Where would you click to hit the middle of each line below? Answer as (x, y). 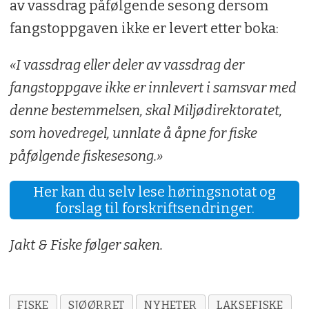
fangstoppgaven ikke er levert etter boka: (144, 28)
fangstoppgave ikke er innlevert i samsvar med (153, 87)
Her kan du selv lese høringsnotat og (154, 192)
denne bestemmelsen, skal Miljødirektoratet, (146, 110)
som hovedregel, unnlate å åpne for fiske (133, 133)
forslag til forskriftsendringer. (154, 209)
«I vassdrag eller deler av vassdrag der (127, 64)
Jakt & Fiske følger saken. (86, 245)
